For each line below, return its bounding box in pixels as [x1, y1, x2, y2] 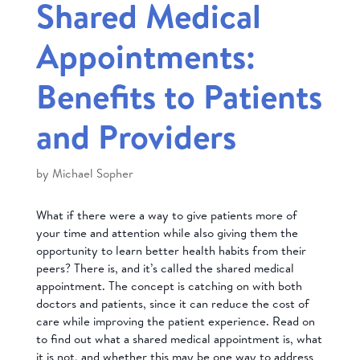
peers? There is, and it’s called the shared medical [35, 259, 294, 276]
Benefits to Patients [35, 72, 322, 120]
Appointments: [35, 31, 256, 80]
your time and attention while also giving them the [35, 223, 298, 241]
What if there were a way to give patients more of [35, 206, 297, 223]
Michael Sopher [51, 164, 133, 182]
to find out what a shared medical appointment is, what [35, 329, 322, 347]
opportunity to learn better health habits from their [35, 241, 306, 259]
